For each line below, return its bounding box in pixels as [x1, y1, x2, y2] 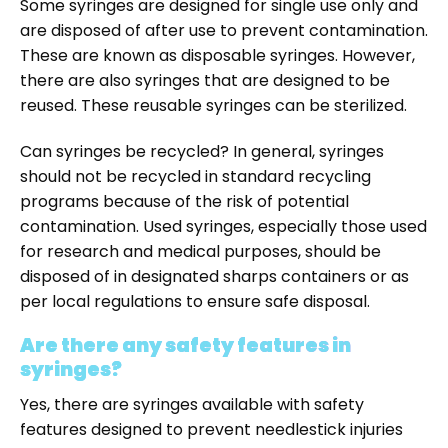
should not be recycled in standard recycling [20, 164, 371, 188]
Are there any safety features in [20, 332, 351, 360]
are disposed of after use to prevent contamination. [20, 18, 428, 42]
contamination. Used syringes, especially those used [20, 214, 427, 238]
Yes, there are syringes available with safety [20, 392, 364, 416]
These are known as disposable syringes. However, [20, 43, 415, 67]
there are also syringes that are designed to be [20, 68, 390, 92]
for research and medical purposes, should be [20, 239, 381, 263]
